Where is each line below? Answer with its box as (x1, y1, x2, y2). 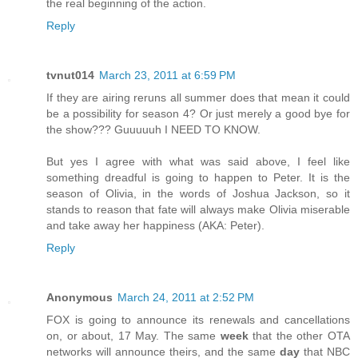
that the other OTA (248, 328, 351, 342)
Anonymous (46, 290, 113, 304)
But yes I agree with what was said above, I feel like (46, 154, 350, 168)
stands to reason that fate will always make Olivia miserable (46, 202, 350, 216)
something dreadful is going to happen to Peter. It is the (46, 170, 350, 184)
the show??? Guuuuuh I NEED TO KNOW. (46, 122, 261, 136)
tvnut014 (46, 68, 94, 82)
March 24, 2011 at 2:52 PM (117, 290, 254, 304)
